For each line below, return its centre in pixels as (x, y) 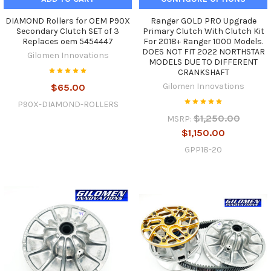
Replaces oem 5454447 (68, 42)
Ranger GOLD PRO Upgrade (203, 21)
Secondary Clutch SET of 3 (68, 31)
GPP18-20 (203, 150)
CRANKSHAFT (203, 73)
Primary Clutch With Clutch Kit (203, 31)
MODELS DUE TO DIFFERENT (203, 62)
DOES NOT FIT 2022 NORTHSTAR (203, 52)
